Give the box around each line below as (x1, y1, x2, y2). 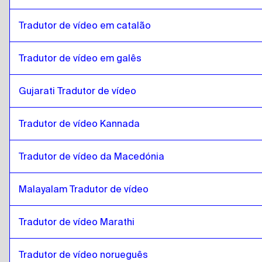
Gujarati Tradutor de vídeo (19, 85, 136, 96)
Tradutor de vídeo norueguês (19, 249, 148, 260)
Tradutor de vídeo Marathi (19, 216, 135, 227)
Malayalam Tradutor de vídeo (19, 184, 149, 195)
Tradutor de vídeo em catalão (19, 20, 151, 31)
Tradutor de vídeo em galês (19, 53, 142, 64)
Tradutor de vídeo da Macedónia (19, 151, 164, 162)
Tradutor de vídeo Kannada (19, 118, 140, 129)
